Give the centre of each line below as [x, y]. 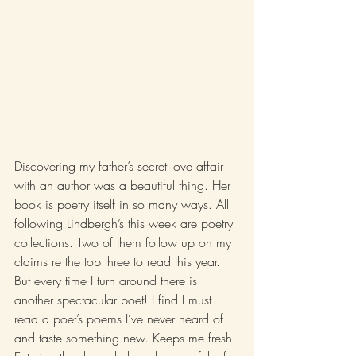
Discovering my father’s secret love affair [121, 166]
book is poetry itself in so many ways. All [124, 205]
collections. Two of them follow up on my [125, 243]
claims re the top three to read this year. [119, 262]
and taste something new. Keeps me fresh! [127, 338]
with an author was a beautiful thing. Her [124, 186]
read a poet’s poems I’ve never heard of [121, 319]
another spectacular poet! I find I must [115, 300]
